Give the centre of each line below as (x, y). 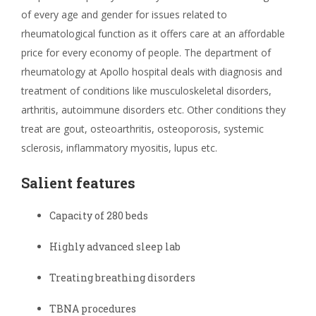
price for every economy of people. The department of (146, 53)
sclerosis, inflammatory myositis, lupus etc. (121, 148)
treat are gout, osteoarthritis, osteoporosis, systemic (142, 129)
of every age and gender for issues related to (124, 14)
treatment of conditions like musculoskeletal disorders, (146, 91)
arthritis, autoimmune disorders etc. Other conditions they (153, 110)
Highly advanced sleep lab (115, 247)
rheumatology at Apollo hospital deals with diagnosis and (152, 72)
